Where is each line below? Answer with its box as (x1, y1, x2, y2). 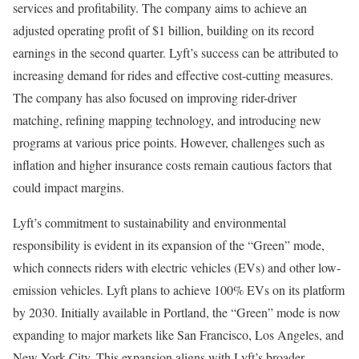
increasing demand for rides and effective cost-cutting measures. (13, 67, 333, 84)
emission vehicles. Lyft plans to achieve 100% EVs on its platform (13, 281, 345, 299)
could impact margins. (13, 179, 124, 196)
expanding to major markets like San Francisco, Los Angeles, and (13, 326, 344, 344)
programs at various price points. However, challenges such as (13, 134, 325, 151)
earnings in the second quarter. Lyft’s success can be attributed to (13, 44, 338, 62)
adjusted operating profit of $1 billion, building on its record (13, 22, 314, 39)
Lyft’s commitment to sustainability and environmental (13, 214, 286, 232)
